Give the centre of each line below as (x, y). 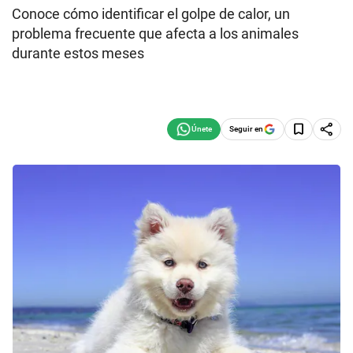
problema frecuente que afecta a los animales (155, 33)
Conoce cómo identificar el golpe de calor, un (151, 14)
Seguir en (246, 128)
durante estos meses (78, 53)
